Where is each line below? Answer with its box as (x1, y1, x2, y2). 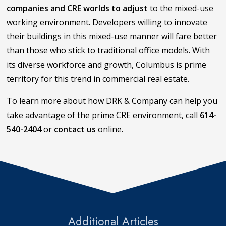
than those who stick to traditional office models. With (7, 45, 210, 56)
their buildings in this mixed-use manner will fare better (7, 31, 217, 42)
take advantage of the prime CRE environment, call (7, 109, 200, 121)
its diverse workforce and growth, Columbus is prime (7, 59, 207, 71)
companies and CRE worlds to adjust (7, 3, 148, 14)
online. (96, 124, 124, 135)
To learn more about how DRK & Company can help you (7, 95, 218, 107)
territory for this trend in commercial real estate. (7, 73, 190, 85)
